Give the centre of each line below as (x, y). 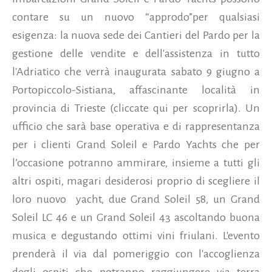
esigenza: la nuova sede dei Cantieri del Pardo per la (136, 35)
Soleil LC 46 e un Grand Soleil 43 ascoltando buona (136, 217)
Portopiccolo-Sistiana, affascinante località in (136, 90)
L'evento (239, 235)
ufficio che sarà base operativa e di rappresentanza (136, 126)
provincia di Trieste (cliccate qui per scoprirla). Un (136, 108)
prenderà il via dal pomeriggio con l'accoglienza (136, 253)
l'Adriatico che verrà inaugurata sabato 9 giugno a (136, 71)
